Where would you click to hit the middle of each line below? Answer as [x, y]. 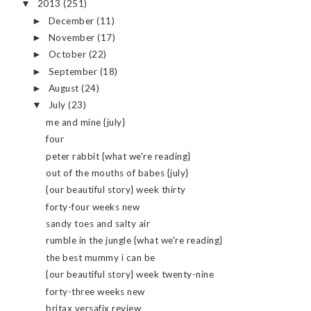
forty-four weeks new [93, 207]
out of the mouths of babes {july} [117, 173]
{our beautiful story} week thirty [116, 190]
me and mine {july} [86, 122]
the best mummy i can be [101, 257]
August [65, 89]
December [73, 20]
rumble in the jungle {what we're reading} [134, 241]
